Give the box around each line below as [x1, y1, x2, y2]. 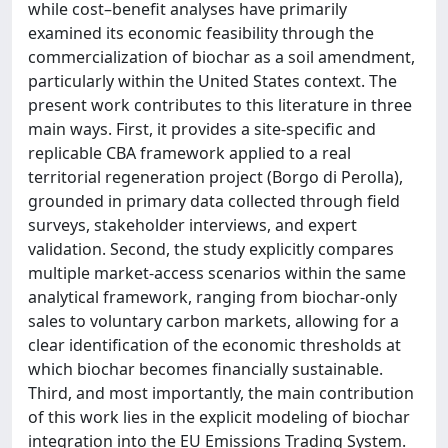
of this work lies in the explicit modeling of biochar [28, 405, 410, 428]
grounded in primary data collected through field [28, 189, 400, 212]
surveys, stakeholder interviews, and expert [28, 213, 357, 236]
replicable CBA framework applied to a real [28, 141, 351, 164]
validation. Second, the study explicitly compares [28, 237, 394, 260]
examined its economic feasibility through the [28, 21, 374, 44]
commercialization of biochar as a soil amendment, [28, 45, 415, 68]
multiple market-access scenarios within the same [28, 261, 406, 284]
